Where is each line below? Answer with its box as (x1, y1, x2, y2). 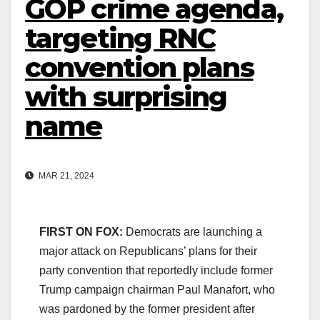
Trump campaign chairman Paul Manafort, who (39, 283, 275, 296)
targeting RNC (25, 21, 216, 56)
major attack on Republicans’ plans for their (39, 244, 257, 257)
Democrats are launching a (126, 225, 262, 238)
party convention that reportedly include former (39, 264, 273, 276)
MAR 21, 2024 (36, 170, 94, 181)
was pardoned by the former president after (39, 302, 255, 315)
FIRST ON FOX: (39, 225, 126, 238)
